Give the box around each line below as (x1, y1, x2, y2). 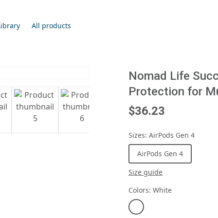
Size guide (128, 167, 163, 177)
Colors (128, 185, 149, 195)
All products (31, 20, 71, 30)
